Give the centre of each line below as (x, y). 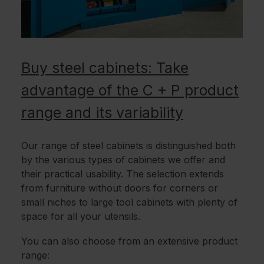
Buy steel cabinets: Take (105, 68)
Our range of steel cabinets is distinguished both (128, 146)
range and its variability (102, 113)
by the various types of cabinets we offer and (123, 160)
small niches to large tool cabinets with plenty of (129, 202)
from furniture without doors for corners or (120, 188)
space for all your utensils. (81, 217)
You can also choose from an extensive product (129, 241)
